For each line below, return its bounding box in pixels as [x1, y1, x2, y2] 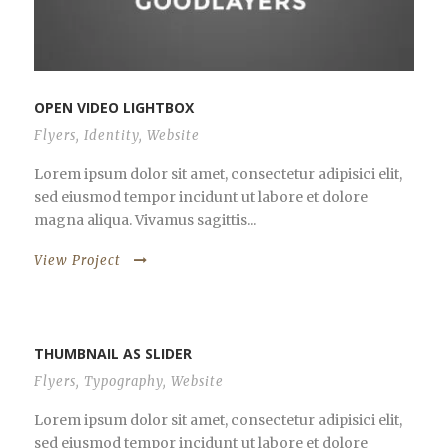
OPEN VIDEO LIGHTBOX [34, 98, 194, 118]
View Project [34, 252, 121, 270]
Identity [84, 127, 139, 145]
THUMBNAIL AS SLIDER [34, 344, 192, 364]
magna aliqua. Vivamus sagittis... [34, 211, 256, 230]
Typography [84, 373, 163, 391]
